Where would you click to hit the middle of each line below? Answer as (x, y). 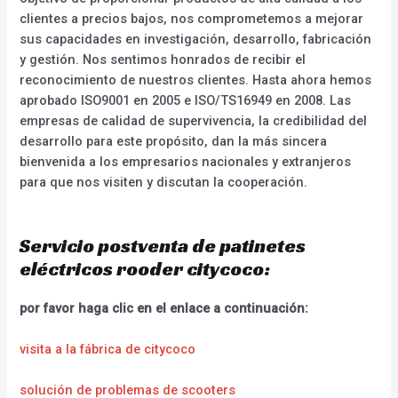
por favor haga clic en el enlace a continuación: (164, 308)
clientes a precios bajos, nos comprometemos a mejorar (192, 19)
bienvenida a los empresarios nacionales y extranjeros (186, 162)
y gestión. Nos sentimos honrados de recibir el (163, 60)
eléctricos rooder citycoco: (145, 268)
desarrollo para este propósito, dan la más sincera (174, 142)
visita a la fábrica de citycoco (108, 350)
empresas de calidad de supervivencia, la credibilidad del (194, 121)
